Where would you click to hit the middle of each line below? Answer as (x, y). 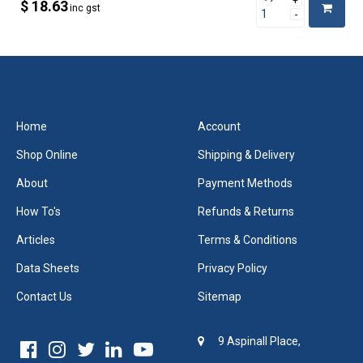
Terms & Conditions (248, 240)
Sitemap (220, 297)
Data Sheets (48, 268)
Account (219, 126)
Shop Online (47, 155)
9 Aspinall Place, (259, 341)
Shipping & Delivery (246, 155)
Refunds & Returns (246, 211)
